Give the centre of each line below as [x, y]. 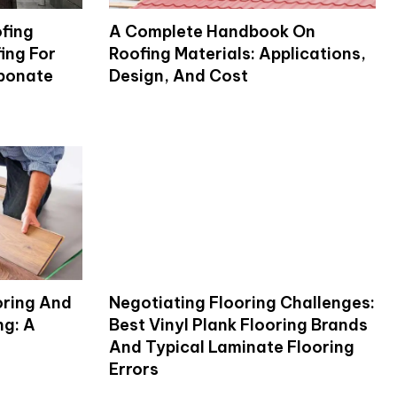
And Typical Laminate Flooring [231, 346]
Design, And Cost [178, 75]
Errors [133, 369]
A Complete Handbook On [212, 31]
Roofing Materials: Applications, [237, 53]
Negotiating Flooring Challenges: [241, 302]
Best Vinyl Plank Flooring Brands [238, 324]
